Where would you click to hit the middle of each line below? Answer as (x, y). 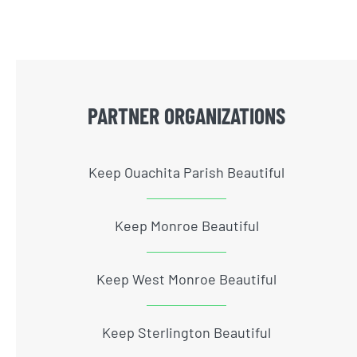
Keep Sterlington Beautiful (186, 332)
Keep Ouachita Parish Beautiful (186, 172)
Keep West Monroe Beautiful (186, 279)
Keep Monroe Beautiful (186, 225)
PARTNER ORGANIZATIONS (186, 115)
